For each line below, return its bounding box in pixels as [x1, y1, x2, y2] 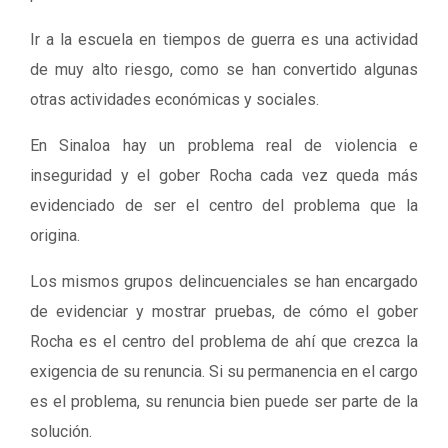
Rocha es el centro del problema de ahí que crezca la [30, 332, 418, 351]
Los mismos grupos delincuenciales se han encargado [30, 272, 418, 291]
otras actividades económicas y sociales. [30, 90, 323, 109]
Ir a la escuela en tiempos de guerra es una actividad [30, 30, 418, 49]
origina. [30, 226, 80, 245]
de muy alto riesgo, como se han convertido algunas [30, 60, 418, 79]
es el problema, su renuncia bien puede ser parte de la [30, 392, 418, 411]
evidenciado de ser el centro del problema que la [30, 196, 418, 215]
